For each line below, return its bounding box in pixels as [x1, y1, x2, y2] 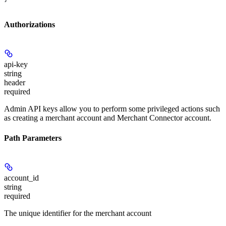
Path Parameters [4, 133, 62, 142]
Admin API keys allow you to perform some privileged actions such [4, 104, 220, 114]
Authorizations [4, 20, 55, 29]
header [4, 78, 25, 87]
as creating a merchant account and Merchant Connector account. [4, 114, 211, 123]
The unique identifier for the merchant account [4, 209, 151, 217]
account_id [4, 174, 39, 182]
